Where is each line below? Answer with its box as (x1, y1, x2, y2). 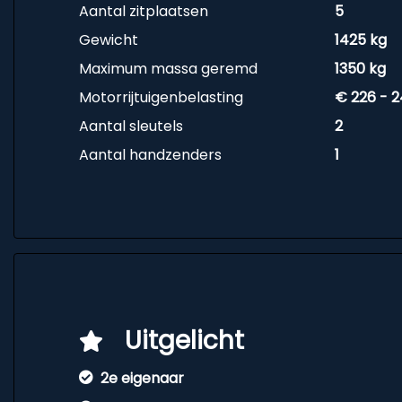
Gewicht (79, 30, 138, 50)
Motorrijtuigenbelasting (79, 87, 243, 108)
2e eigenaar (100, 368, 184, 389)
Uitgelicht (125, 323, 244, 358)
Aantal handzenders (79, 144, 222, 165)
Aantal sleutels (79, 116, 183, 136)
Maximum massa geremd (79, 58, 258, 79)
